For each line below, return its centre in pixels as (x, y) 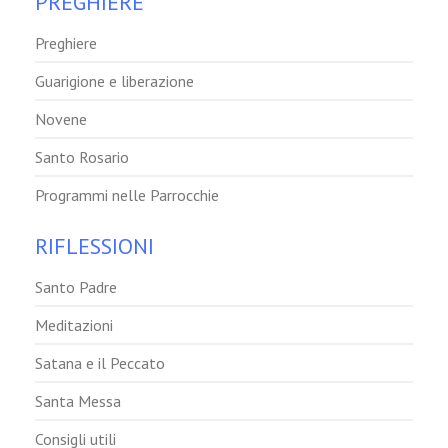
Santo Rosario (82, 156)
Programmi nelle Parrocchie (127, 194)
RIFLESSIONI (94, 245)
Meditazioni (74, 324)
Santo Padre (76, 286)
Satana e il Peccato (100, 362)
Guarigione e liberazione (114, 80)
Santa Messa (78, 400)
